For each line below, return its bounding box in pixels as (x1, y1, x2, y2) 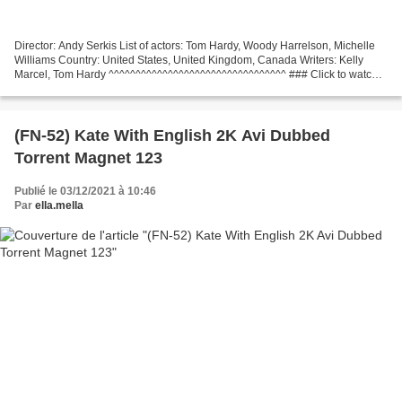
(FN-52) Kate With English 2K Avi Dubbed (14, 126, 330, 144)
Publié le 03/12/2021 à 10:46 (14, 184, 156, 197)
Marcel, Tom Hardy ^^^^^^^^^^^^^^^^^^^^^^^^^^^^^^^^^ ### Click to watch (14, 67, 378, 81)
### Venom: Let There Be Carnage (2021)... (14, 82, 227, 95)
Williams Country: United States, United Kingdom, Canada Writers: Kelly (14, 53, 363, 66)
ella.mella (35, 198, 83, 212)
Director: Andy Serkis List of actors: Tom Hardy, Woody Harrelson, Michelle (14, 39, 375, 52)
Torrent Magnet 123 (14, 148, 162, 167)
